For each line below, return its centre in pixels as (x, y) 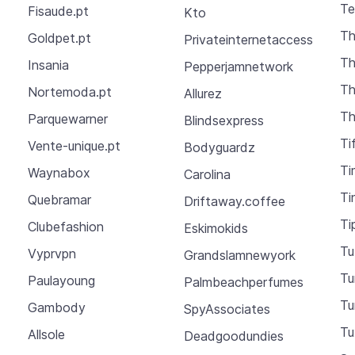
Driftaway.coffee (234, 201)
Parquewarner (67, 119)
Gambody (56, 308)
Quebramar (59, 200)
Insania (48, 65)
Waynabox (59, 173)
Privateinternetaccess (248, 39)
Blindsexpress (223, 120)
